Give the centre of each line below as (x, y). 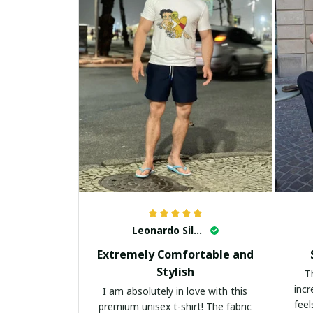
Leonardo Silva (197, 231)
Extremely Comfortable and (175, 255)
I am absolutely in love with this (175, 291)
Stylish (175, 272)
